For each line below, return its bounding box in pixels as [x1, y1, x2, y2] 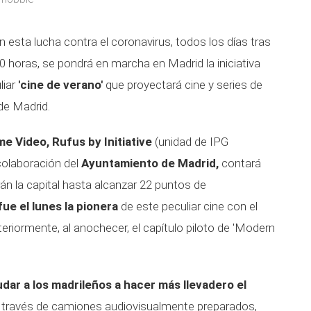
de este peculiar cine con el [118, 199, 258, 213]
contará [219, 156, 261, 170]
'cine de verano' [18, 78, 103, 92]
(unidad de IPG [152, 135, 228, 149]
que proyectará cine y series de [103, 78, 262, 92]
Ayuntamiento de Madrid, [81, 156, 219, 170]
